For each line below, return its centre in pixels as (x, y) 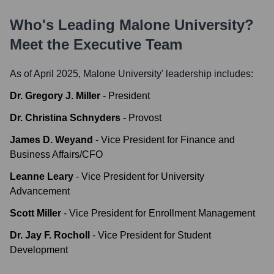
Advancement (40, 191)
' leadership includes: (207, 74)
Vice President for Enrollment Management (162, 213)
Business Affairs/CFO (56, 154)
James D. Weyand (51, 140)
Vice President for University (143, 176)
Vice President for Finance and (168, 140)
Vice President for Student (154, 235)
